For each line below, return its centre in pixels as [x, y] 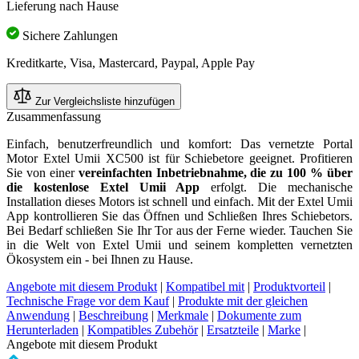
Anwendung [38, 316]
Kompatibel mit [205, 287]
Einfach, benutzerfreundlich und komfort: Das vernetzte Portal [179, 144]
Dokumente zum [259, 316]
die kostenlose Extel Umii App [103, 188]
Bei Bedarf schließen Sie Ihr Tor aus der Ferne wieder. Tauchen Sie [179, 231]
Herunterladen [42, 330]
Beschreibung [113, 316]
